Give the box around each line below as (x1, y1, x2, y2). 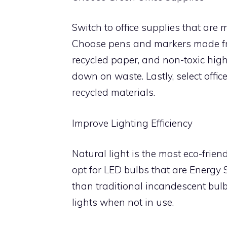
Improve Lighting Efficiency (72, 117, 193, 129)
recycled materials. (72, 86, 155, 98)
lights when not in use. (72, 196, 174, 208)
